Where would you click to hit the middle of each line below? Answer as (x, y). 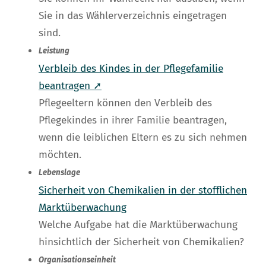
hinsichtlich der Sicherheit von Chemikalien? (141, 242)
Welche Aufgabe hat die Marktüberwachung (138, 225)
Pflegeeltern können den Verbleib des (125, 103)
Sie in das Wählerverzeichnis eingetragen (133, 16)
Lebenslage (59, 173)
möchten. (60, 155)
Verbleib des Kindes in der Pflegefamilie (131, 69)
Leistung (54, 51)
